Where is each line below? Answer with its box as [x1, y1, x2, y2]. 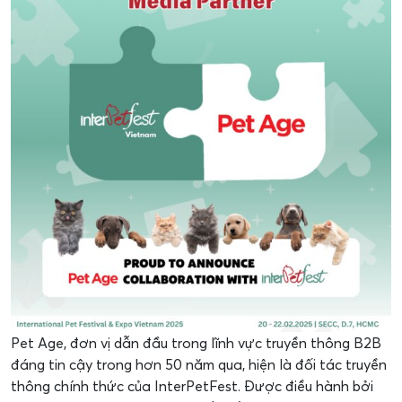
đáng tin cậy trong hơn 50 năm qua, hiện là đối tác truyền [11, 355, 387, 373]
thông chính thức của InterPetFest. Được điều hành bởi [11, 377, 373, 395]
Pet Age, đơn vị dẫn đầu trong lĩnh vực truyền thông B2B [11, 334, 381, 352]
